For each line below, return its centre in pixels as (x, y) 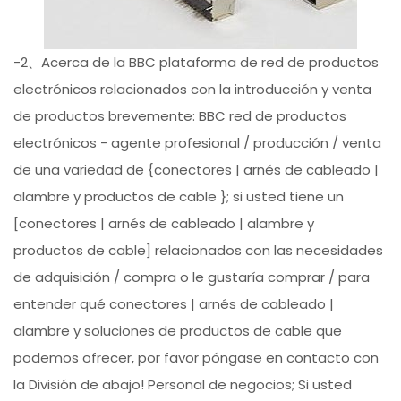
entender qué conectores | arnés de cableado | (174, 304)
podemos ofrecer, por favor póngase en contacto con (196, 358)
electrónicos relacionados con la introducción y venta (193, 90)
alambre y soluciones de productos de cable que (178, 331)
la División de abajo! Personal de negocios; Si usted (183, 385)
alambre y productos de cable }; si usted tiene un (179, 197)
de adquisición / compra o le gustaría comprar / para (192, 277)
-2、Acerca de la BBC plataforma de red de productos (196, 63)
